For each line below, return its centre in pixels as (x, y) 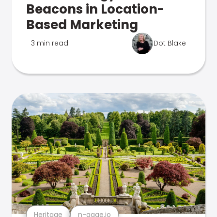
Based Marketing (82, 25)
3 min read (50, 43)
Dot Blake (170, 43)
